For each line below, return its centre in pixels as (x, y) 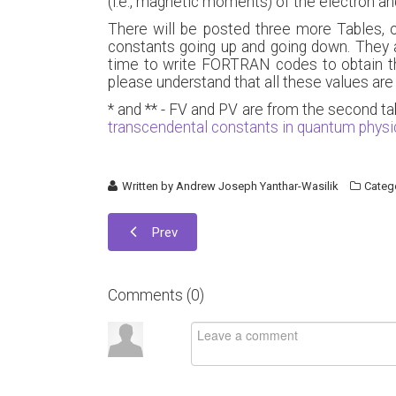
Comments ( (149, 295)
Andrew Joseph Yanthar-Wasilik (258, 186)
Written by (148, 186)
